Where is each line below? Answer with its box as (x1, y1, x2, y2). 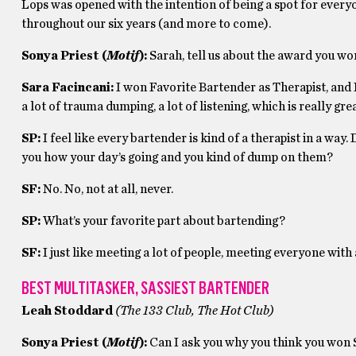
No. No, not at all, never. (42, 183, 173, 195)
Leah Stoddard (21, 304, 115, 317)
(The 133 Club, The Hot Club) (114, 304, 274, 317)
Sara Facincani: (21, 81, 114, 94)
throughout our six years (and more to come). (21, 17, 271, 30)
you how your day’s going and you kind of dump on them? (21, 151, 335, 164)
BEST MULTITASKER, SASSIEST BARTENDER (21, 277, 269, 299)
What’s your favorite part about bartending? (42, 215, 288, 227)
